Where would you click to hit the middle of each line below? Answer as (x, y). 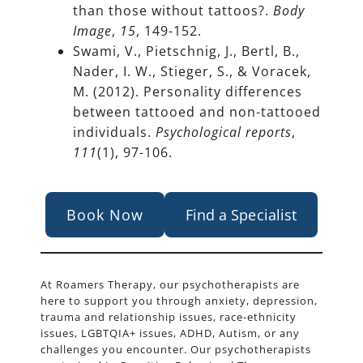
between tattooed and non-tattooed (197, 112)
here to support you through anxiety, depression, (179, 301)
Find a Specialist (241, 215)
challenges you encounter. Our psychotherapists (176, 350)
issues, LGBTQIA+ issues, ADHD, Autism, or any (170, 333)
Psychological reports (224, 132)
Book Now (105, 215)
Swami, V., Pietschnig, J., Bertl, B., (186, 51)
